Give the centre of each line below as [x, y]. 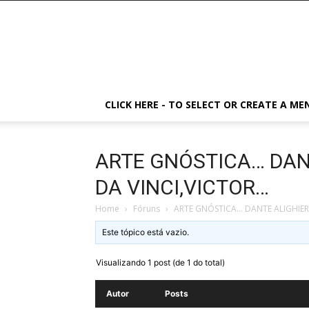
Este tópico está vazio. [146, 232]
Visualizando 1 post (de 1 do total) [160, 262]
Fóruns [147, 209]
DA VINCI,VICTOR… [182, 187]
